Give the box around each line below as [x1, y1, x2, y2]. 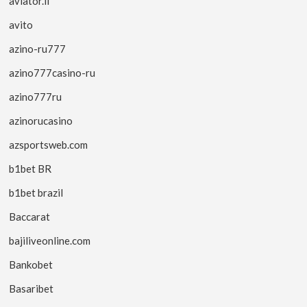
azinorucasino [9, 114, 73, 127]
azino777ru [9, 90, 62, 103]
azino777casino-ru [9, 66, 96, 79]
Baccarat [9, 210, 51, 223]
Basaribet [9, 282, 54, 295]
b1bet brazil [9, 186, 64, 199]
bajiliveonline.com [9, 234, 91, 247]
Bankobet [9, 258, 53, 271]
